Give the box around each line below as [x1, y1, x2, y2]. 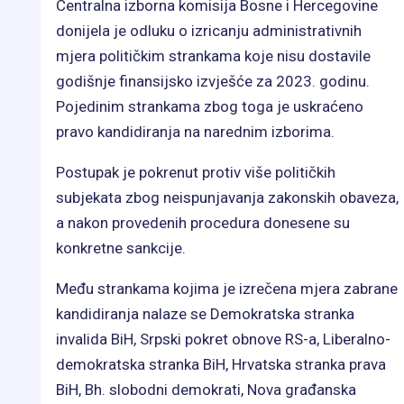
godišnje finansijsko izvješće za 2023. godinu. [56, 71, 370, 90]
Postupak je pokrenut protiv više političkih [56, 162, 335, 181]
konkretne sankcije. [56, 238, 186, 257]
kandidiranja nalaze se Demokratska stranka [56, 304, 354, 323]
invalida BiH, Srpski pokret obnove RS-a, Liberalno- [56, 329, 390, 348]
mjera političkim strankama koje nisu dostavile [56, 46, 371, 65]
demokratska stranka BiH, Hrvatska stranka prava [56, 354, 386, 373]
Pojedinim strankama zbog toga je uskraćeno [56, 96, 363, 115]
